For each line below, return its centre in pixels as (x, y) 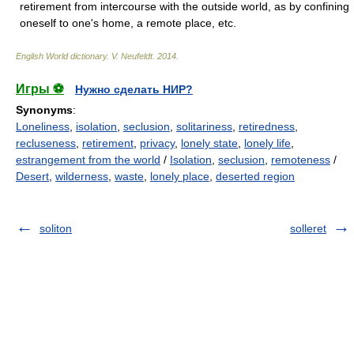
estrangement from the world (88, 159)
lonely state (209, 143)
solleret (308, 228)
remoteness (301, 159)
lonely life (267, 143)
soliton (56, 228)
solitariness (204, 126)
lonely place (180, 176)
